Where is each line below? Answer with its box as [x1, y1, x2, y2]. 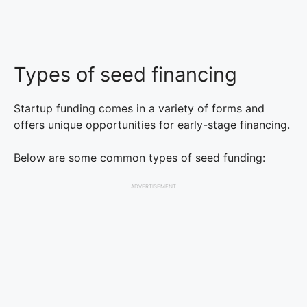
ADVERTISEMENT [131, 182, 176, 190]
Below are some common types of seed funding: [14, 150, 265, 164]
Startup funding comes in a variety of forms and [14, 101, 265, 115]
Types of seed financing [14, 62, 237, 86]
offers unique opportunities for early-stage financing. [14, 117, 290, 132]
